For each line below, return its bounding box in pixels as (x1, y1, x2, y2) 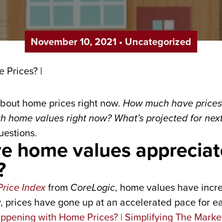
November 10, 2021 (31, 34, 116, 49)
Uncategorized (125, 34, 191, 49)
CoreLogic (70, 180, 115, 195)
